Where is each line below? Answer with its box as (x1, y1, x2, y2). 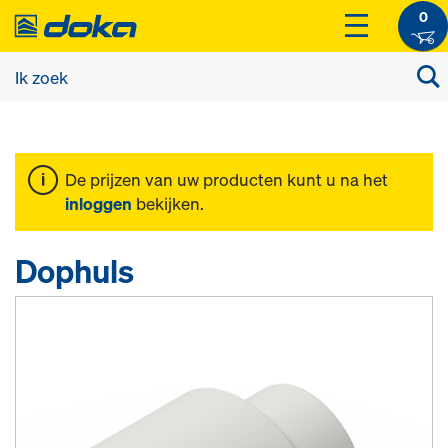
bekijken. (132, 192, 204, 215)
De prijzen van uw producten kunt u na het (65, 168, 388, 191)
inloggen (65, 192, 132, 215)
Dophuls (15, 250, 134, 292)
